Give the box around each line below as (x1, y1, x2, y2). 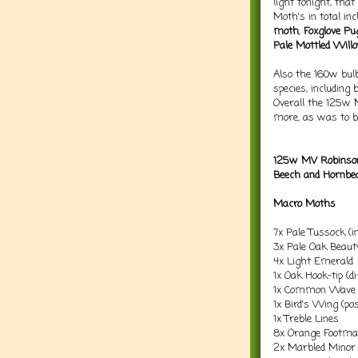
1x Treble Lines (273, 311, 339, 327)
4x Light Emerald (273, 253, 353, 269)
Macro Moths (273, 196, 336, 212)
